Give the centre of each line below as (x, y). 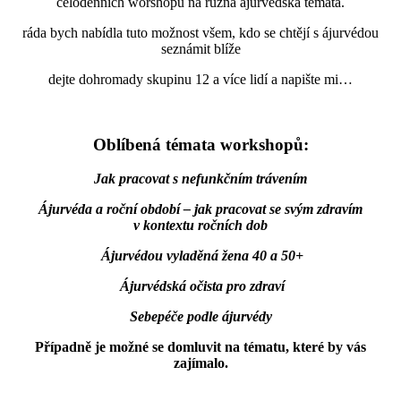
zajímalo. (200, 363)
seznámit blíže (200, 48)
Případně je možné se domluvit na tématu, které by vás (200, 347)
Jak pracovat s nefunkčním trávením (200, 179)
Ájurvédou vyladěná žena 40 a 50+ (200, 256)
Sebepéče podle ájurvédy (200, 317)
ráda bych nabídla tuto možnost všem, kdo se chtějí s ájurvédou (200, 32)
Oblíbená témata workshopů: (200, 144)
